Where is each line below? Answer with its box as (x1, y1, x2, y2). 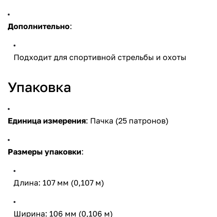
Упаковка (8, 78, 71, 95)
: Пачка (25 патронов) (86, 115, 169, 125)
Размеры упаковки (8, 146, 81, 156)
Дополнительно (8, 21, 70, 31)
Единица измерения (8, 115, 86, 125)
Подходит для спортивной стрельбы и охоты (14, 52, 186, 62)
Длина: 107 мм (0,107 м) (14, 177, 104, 187)
